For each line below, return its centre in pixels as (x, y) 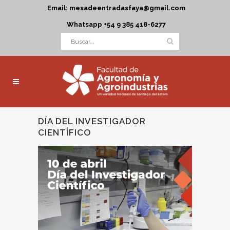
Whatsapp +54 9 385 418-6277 (116, 24)
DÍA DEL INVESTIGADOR (92, 121)
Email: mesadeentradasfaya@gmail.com (116, 8)
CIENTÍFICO (65, 132)
